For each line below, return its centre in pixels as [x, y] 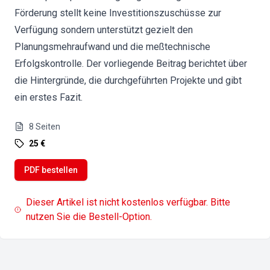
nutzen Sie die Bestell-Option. [89, 217]
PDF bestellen [51, 170]
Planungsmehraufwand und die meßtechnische [112, 47]
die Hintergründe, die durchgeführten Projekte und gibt [128, 80]
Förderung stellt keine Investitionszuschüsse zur [118, 13]
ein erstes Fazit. [49, 97]
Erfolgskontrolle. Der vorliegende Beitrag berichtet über [131, 64]
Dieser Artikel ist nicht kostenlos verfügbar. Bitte [128, 202]
